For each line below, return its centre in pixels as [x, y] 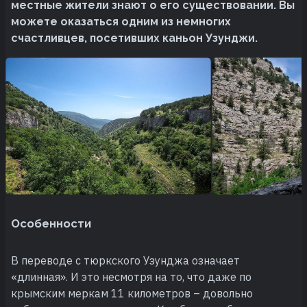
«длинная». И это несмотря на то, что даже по [131, 277]
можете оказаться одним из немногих [121, 21]
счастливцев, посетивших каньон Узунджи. [134, 38]
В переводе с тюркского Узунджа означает [125, 260]
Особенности [51, 223]
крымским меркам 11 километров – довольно [132, 293]
